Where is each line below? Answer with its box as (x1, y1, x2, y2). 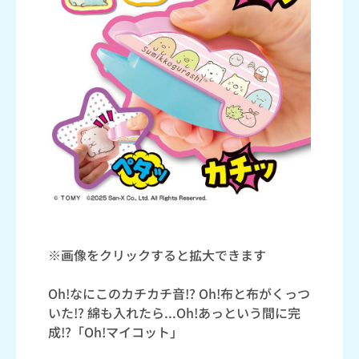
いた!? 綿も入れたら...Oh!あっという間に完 (48, 302, 301, 322)
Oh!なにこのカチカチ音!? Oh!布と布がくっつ (48, 283, 310, 303)
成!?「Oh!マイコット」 (48, 321, 183, 341)
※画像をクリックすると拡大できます (48, 244, 266, 264)
